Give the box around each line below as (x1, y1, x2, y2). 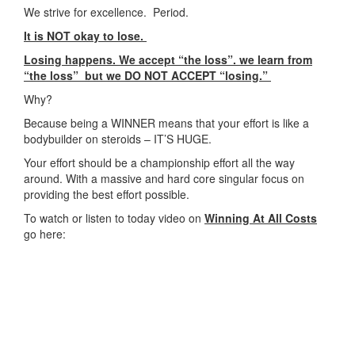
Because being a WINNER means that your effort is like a (24, 114, 309, 131)
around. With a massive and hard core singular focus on (24, 170, 304, 186)
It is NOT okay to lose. (24, 27, 147, 44)
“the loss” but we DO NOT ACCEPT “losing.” (24, 67, 271, 83)
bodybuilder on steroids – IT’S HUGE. (24, 130, 212, 147)
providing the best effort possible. (24, 185, 189, 202)
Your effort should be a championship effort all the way (24, 154, 295, 170)
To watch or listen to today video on (24, 209, 204, 226)
